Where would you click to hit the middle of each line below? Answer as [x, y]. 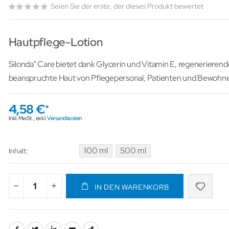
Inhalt [17, 151]
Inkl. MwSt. [21, 118]
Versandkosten [64, 118]
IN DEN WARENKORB [132, 187]
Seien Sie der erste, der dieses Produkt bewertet [127, 6]
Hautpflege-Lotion [55, 42]
